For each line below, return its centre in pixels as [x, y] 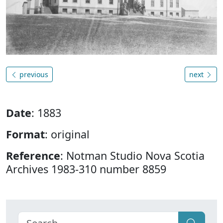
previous [33, 75]
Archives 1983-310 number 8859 [86, 169]
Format [25, 134]
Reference [33, 156]
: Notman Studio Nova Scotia [132, 156]
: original [67, 134]
